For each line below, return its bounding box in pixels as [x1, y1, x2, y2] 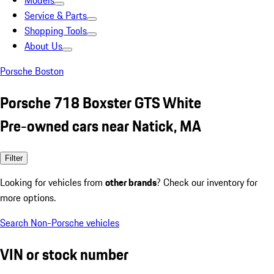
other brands [105, 174, 157, 190]
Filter [5, 153, 23, 163]
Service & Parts [24, 8, 87, 23]
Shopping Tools [24, 23, 87, 38]
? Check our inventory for [157, 174, 257, 190]
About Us [24, 39, 62, 53]
